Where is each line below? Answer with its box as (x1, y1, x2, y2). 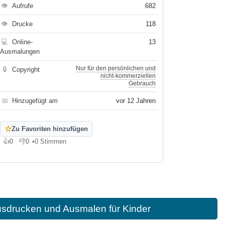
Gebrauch (129, 80, 156, 87)
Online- (12, 38, 33, 46)
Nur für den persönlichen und (76, 65, 156, 72)
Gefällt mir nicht (19, 141, 66, 149)
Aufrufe (12, 2, 34, 10)
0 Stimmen (35, 138, 67, 145)
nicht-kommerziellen (100, 72, 156, 79)
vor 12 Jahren (116, 97, 156, 104)
